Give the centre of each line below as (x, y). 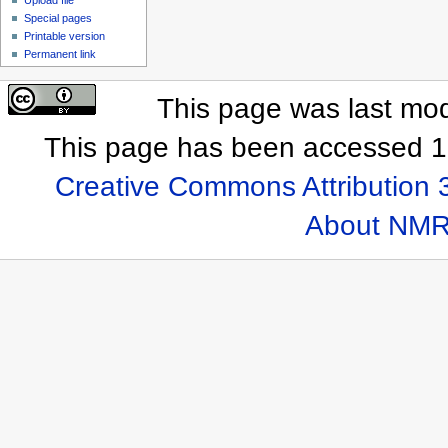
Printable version (65, 35)
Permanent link (60, 53)
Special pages (58, 17)
